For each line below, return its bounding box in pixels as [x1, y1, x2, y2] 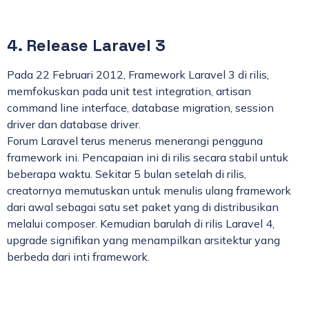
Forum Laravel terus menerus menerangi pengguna [7, 133, 263, 148]
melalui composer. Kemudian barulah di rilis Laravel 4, [7, 216, 275, 230]
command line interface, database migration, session [7, 100, 274, 114]
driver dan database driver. [7, 117, 141, 131]
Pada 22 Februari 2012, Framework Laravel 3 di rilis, [7, 67, 269, 81]
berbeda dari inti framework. [7, 249, 150, 263]
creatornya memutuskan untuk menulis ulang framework [7, 183, 291, 197]
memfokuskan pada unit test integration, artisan [7, 83, 251, 98]
